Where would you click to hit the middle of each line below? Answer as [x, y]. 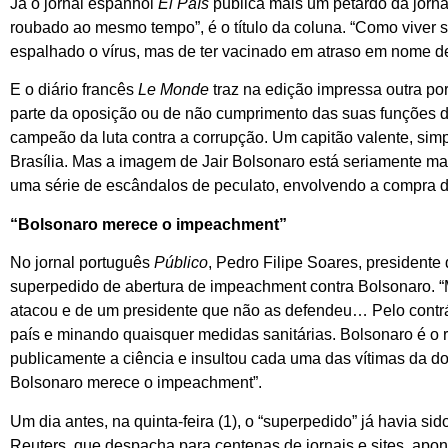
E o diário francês [74, 90]
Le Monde [173, 90]
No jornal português [80, 263]
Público [179, 263]
